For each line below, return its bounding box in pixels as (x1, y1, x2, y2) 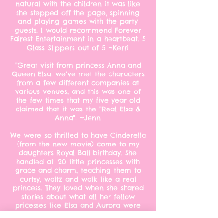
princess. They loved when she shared (12, 183, 144, 192)
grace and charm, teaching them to (15, 166, 141, 175)
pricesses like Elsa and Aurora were (15, 201, 141, 210)
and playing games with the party (18, 17, 138, 26)
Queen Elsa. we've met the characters (11, 70, 145, 78)
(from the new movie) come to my (17, 140, 139, 148)
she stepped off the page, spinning (16, 8, 140, 17)
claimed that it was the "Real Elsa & (15, 105, 141, 113)
